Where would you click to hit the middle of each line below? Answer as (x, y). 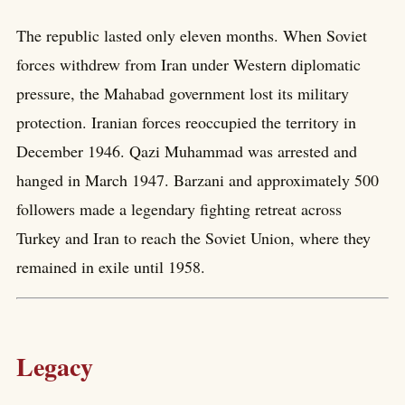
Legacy (55, 366)
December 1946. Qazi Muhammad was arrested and (187, 151)
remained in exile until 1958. (111, 266)
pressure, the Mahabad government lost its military (183, 93)
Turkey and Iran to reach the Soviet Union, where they (193, 237)
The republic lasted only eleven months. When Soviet (192, 35)
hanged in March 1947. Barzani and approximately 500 (198, 179)
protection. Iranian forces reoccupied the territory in (186, 122)
